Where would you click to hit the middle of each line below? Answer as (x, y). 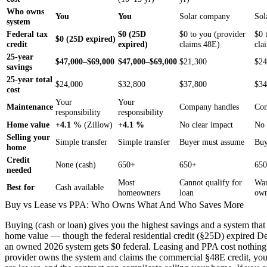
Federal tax (27, 34)
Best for (21, 187)
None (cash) (76, 164)
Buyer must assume (212, 142)
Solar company (205, 16)
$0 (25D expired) (86, 38)
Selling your (28, 137)
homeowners (139, 192)
